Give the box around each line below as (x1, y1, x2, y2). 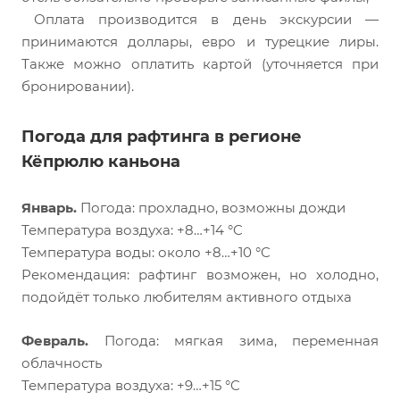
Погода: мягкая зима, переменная (88, 332, 379, 350)
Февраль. (21, 332, 88, 350)
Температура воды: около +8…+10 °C (21, 244, 271, 262)
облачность (21, 354, 102, 372)
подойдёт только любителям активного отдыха (21, 288, 352, 306)
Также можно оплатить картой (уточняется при (21, 55, 379, 73)
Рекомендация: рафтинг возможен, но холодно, (21, 266, 379, 284)
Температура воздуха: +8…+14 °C (21, 221, 243, 239)
